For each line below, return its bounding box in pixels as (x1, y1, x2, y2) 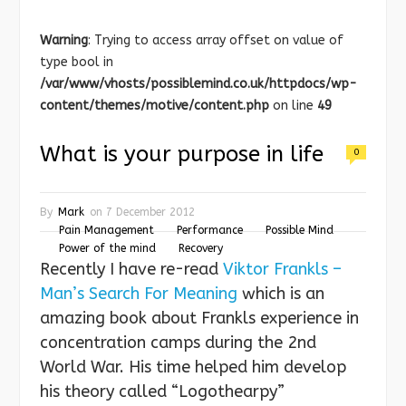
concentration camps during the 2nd (40, 332, 316, 353)
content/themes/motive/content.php (40, 97, 269, 113)
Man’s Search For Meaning (40, 283, 237, 304)
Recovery (179, 241, 223, 255)
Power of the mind (59, 241, 156, 255)
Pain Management (59, 223, 154, 237)
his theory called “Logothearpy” (40, 381, 285, 401)
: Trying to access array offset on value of (88, 32, 343, 48)
